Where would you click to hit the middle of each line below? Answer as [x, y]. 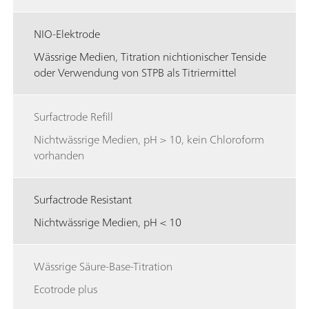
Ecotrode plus [66, 289]
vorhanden [59, 155]
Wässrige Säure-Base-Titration [103, 266]
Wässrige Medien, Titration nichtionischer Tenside [150, 56]
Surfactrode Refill [73, 116]
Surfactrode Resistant [83, 199]
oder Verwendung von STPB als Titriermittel [135, 72]
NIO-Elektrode [67, 33]
